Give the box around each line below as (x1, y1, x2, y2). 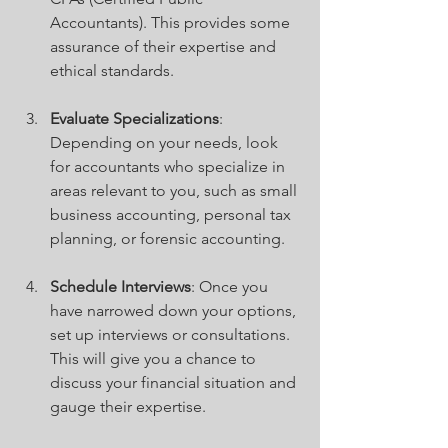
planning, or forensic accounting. (50, 229, 285, 249)
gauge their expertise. (50, 397, 206, 417)
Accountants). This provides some (50, 13, 294, 33)
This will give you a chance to (50, 349, 260, 369)
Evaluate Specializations (50, 109, 219, 129)
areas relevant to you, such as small (50, 181, 301, 201)
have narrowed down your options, (50, 301, 300, 321)
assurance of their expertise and (50, 37, 280, 57)
